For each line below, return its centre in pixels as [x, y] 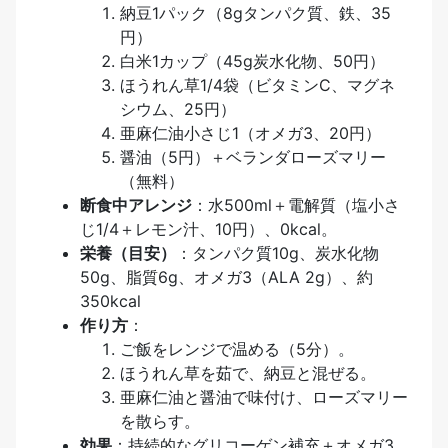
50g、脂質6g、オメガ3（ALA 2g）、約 [226, 277]
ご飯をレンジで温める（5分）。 [237, 349]
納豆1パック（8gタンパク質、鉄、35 [255, 13]
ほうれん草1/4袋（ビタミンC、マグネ [257, 85]
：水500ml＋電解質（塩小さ [296, 205]
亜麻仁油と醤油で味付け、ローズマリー [264, 397]
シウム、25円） [178, 109]
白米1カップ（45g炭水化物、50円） [252, 61]
